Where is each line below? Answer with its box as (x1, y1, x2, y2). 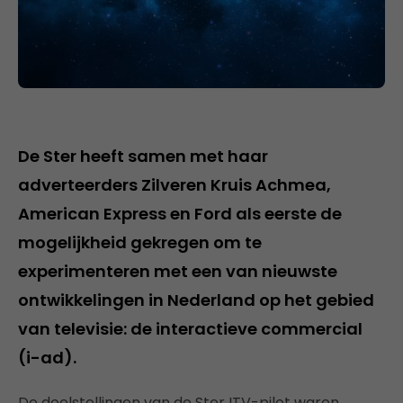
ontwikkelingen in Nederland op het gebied (18, 288, 374, 311)
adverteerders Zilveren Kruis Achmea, (18, 173, 331, 196)
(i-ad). (18, 345, 76, 369)
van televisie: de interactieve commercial (18, 317, 363, 340)
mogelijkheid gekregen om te (18, 230, 262, 254)
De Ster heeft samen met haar (18, 144, 268, 167)
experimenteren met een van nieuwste (18, 259, 337, 282)
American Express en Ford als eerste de (18, 201, 342, 225)
